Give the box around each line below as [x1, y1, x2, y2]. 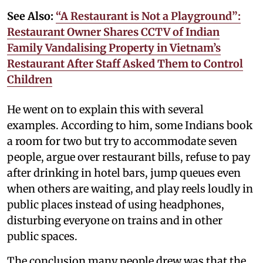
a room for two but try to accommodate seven [7, 134, 237, 148]
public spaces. [7, 229, 77, 243]
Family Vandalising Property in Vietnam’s [7, 41, 221, 55]
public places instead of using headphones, [7, 197, 224, 211]
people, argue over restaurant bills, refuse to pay [7, 150, 250, 164]
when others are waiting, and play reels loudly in [7, 181, 253, 195]
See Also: [7, 9, 56, 23]
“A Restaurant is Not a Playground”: [56, 9, 241, 23]
